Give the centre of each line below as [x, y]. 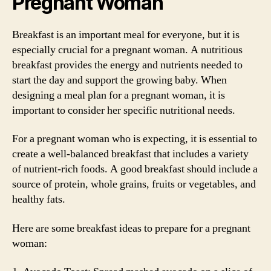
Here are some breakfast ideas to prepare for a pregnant [131, 228]
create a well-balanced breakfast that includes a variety [130, 154]
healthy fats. [39, 199]
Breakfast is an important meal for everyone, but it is [126, 34]
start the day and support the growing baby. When [119, 80]
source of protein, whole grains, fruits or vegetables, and [134, 184]
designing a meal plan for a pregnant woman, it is [119, 95]
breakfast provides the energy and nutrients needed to [127, 65]
